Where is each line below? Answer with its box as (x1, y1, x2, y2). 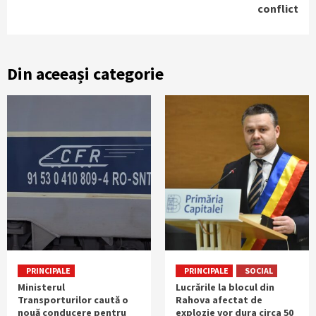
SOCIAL (245, 265, 273, 276)
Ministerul (18, 280, 65, 293)
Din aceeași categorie (7, 62, 164, 85)
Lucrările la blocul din (176, 280, 274, 293)
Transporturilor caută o (18, 293, 128, 306)
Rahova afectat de (176, 293, 262, 306)
